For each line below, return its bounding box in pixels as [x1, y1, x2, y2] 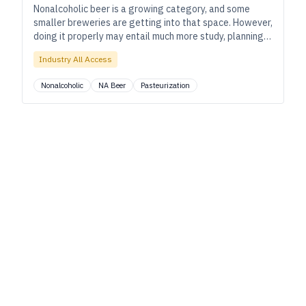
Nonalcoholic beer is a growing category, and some [33, 3, 250, 15]
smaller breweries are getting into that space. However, [33, 16, 273, 29]
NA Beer [98, 81, 126, 90]
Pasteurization [141, 81, 190, 90]
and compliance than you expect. [33, 44, 172, 56]
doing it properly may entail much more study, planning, [33, 30, 266, 42]
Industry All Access [39, 54, 112, 64]
